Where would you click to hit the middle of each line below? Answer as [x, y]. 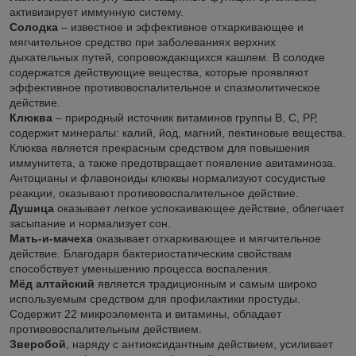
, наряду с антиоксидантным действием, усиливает [199, 344]
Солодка [35, 27]
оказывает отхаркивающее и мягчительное [209, 238]
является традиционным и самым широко [207, 283]
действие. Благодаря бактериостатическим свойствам [151, 253]
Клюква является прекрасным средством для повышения [160, 147]
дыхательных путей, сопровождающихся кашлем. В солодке [167, 57]
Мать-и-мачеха [53, 238]
